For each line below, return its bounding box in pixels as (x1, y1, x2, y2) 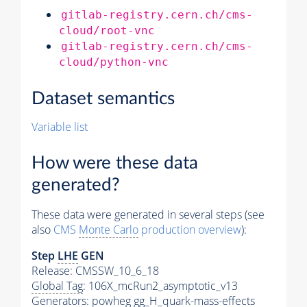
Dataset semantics (32, 90, 175, 108)
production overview (138, 221, 241, 237)
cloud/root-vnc (59, 24, 155, 38)
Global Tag (32, 278, 83, 293)
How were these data (32, 153, 198, 172)
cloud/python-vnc (59, 56, 169, 69)
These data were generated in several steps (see (32, 206, 265, 222)
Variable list (32, 119, 88, 135)
